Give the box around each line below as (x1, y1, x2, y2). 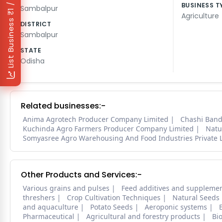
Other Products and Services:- (21, 169, 142, 181)
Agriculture (181, 11, 219, 21)
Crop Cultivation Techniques (67, 193, 161, 203)
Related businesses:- (21, 100, 106, 112)
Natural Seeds (172, 193, 220, 203)
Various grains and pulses (23, 183, 110, 193)
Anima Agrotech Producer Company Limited (23, 114, 168, 124)
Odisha (20, 56, 45, 66)
